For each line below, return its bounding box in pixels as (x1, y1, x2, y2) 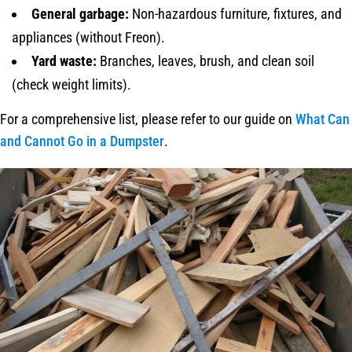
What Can (295, 110, 350, 127)
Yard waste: (31, 52, 97, 69)
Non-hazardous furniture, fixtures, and (129, 5, 342, 22)
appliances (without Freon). (12, 28, 165, 46)
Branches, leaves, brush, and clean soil (97, 52, 314, 69)
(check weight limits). (12, 75, 131, 93)
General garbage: (31, 5, 129, 22)
